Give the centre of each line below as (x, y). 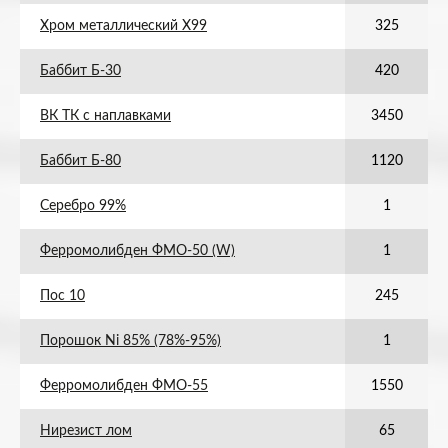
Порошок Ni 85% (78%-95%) (130, 341)
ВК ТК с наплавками (105, 116)
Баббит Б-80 (80, 161)
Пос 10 (62, 296)
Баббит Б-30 (80, 71)
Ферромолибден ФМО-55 (124, 386)
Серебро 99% (83, 206)
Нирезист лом (86, 431)
